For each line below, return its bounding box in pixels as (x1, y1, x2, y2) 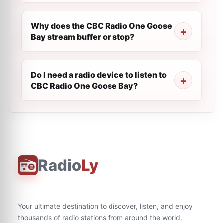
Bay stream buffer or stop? (31, 32, 134, 42)
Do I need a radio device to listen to (31, 70, 167, 80)
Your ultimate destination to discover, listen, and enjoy (18, 202, 193, 210)
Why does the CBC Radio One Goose (31, 21, 172, 31)
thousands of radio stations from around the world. (18, 213, 182, 222)
